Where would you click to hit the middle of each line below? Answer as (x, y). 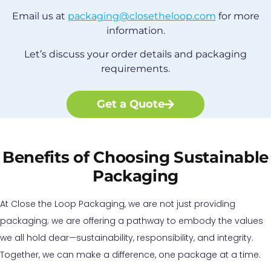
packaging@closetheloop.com (142, 16)
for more (237, 16)
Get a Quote (131, 104)
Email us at (40, 16)
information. (135, 31)
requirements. (135, 68)
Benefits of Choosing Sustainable (135, 157)
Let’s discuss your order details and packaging (135, 54)
